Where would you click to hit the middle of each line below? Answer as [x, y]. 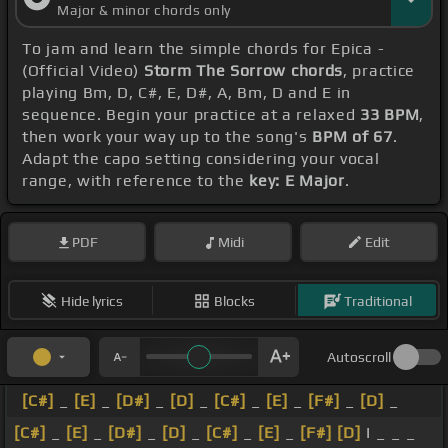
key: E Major [297, 181]
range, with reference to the [136, 181]
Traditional [377, 300]
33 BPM [390, 115]
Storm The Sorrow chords [243, 71]
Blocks [234, 300]
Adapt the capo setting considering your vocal [201, 159]
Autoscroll [359, 357]
